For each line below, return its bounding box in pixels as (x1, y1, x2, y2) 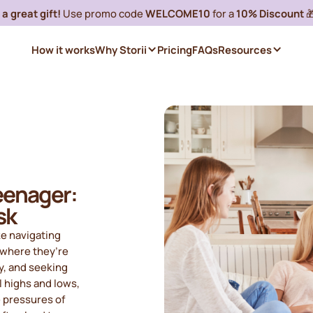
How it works (31, 43, 95, 57)
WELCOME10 (145, 6, 210, 20)
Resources (217, 43, 272, 57)
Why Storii (94, 43, 147, 57)
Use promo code (60, 6, 145, 20)
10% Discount (235, 6, 304, 20)
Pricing (156, 43, 192, 57)
